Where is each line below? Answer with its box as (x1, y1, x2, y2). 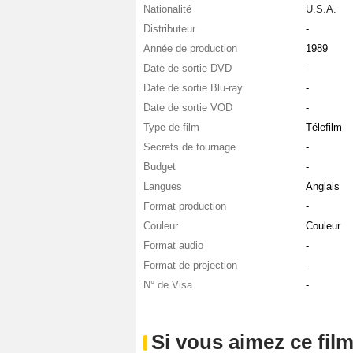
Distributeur (143, 22, 195, 35)
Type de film (143, 121, 199, 133)
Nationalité (143, 2, 191, 15)
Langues (143, 180, 182, 192)
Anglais (305, 180, 340, 192)
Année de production (143, 42, 237, 54)
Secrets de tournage (143, 140, 236, 153)
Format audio (143, 239, 203, 251)
